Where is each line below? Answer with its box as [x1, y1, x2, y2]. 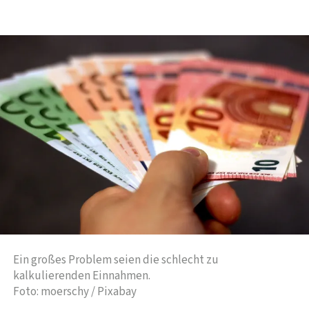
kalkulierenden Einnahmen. [13, 267, 150, 285]
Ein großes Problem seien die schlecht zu [13, 251, 219, 269]
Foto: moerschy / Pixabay [13, 283, 137, 301]
